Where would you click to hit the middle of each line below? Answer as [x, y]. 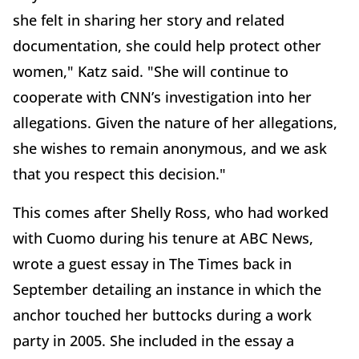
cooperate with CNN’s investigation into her [162, 97]
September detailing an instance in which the [167, 289]
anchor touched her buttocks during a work [162, 315]
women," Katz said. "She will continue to [151, 71]
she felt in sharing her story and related [149, 20]
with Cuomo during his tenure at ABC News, [163, 238]
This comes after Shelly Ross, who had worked [171, 212]
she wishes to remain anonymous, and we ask [170, 148]
